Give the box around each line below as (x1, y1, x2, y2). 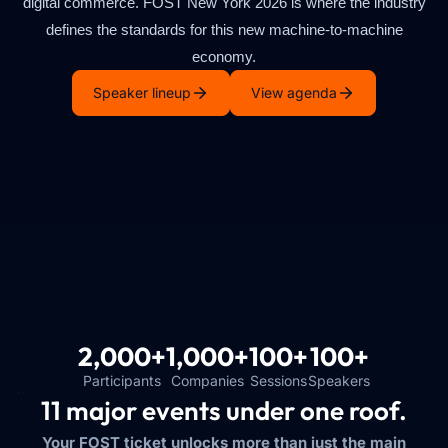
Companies (171, 371, 244, 389)
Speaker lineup (93, 84, 191, 101)
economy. (192, 48, 256, 65)
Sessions (250, 371, 307, 389)
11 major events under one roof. (41, 393, 407, 427)
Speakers (308, 371, 370, 389)
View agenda (251, 84, 337, 101)
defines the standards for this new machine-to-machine (45, 21, 403, 38)
